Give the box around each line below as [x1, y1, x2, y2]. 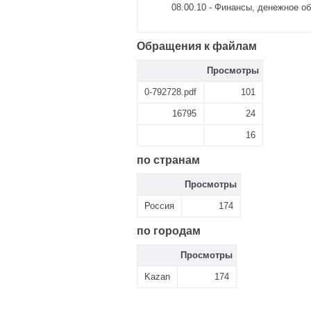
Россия [144, 201, 174, 211]
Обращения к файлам [137, 40, 257, 52]
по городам [137, 225, 201, 237]
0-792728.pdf [144, 87, 196, 97]
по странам [137, 154, 200, 166]
